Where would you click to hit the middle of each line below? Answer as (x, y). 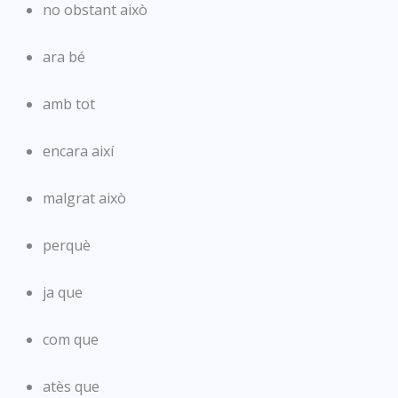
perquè (67, 245)
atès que (71, 386)
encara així (78, 151)
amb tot (69, 103)
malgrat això (84, 198)
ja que (63, 292)
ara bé (64, 56)
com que (71, 339)
